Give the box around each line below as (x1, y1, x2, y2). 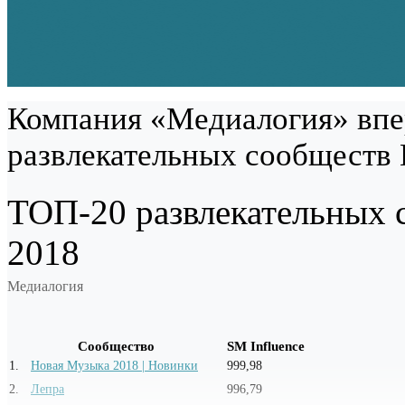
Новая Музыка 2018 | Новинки (31, 358, 198, 372)
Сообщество (78, 338, 155, 353)
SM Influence (227, 338, 305, 353)
